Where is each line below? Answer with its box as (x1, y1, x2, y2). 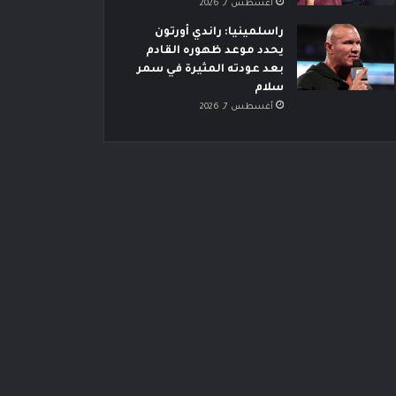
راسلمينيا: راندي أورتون (154, 27, 284, 40)
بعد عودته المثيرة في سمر (136, 64, 284, 77)
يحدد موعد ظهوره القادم (145, 45, 284, 58)
